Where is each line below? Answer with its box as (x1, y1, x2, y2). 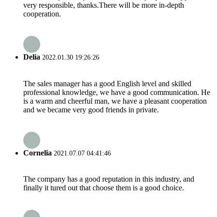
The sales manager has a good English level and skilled (23, 79, 191, 88)
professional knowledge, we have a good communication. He (23, 88, 210, 96)
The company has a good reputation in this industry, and (23, 175, 194, 184)
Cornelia (23, 148, 52, 157)
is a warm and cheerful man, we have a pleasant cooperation (23, 96, 207, 105)
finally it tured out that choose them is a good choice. (23, 184, 184, 192)
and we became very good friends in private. (23, 105, 159, 114)
